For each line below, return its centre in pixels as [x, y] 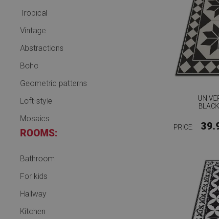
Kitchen [33, 211]
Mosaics [35, 119]
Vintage [33, 31]
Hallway [33, 194]
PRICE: [184, 127]
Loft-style [36, 101]
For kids [34, 176]
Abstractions [42, 48]
